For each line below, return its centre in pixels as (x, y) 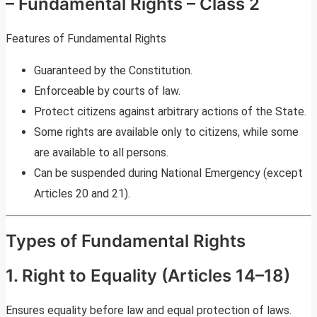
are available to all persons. (101, 153)
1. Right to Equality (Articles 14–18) (148, 275)
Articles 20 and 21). (82, 194)
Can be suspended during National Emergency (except (168, 173)
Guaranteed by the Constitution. (113, 71)
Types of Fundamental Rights (126, 241)
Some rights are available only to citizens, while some (166, 132)
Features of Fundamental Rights (86, 39)
